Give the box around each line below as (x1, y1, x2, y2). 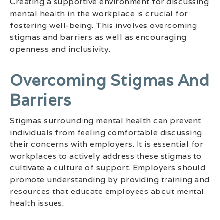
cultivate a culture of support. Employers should (10, 162, 205, 173)
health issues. (10, 197, 64, 208)
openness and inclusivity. (10, 43, 110, 54)
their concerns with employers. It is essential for (10, 138, 203, 149)
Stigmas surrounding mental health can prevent (10, 115, 201, 126)
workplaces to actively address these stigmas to (10, 150, 202, 161)
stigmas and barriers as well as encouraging (10, 31, 187, 42)
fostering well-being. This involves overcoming (10, 20, 197, 30)
